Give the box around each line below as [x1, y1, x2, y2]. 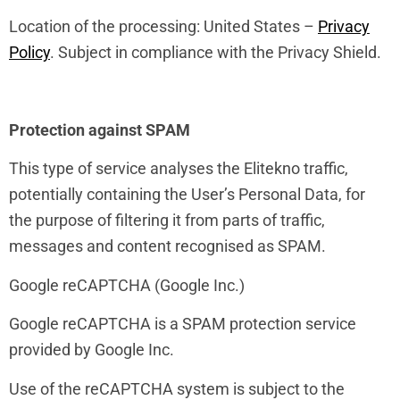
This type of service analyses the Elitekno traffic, [9, 159, 348, 179]
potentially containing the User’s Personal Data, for [9, 185, 365, 204]
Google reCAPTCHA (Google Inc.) [9, 275, 245, 295]
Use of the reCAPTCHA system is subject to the [9, 379, 345, 398]
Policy [9, 43, 50, 62]
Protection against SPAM [9, 120, 190, 139]
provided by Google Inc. [9, 340, 174, 360]
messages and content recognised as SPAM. [9, 237, 326, 256]
